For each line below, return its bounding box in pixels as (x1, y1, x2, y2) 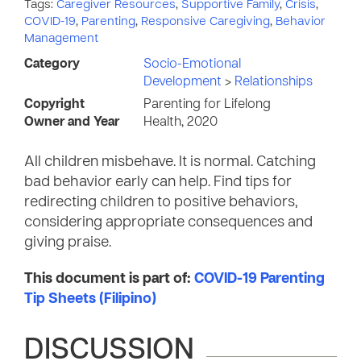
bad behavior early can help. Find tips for (24, 176, 292, 189)
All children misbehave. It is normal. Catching (24, 156, 316, 169)
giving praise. (24, 236, 114, 250)
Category (24, 58, 80, 71)
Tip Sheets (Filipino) (24, 293, 156, 306)
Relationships (234, 76, 313, 89)
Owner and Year (24, 116, 119, 129)
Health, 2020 (143, 116, 218, 129)
